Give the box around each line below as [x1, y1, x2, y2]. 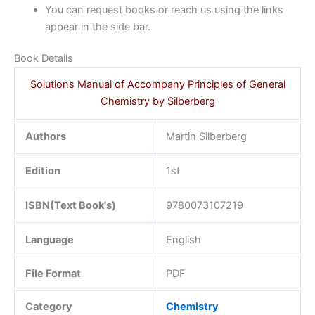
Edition [25, 165, 60, 178]
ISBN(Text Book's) [25, 199, 116, 212]
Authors [25, 130, 66, 143]
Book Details [14, 52, 73, 65]
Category [25, 300, 72, 314]
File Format [25, 267, 81, 281]
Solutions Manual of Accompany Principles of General [30, 78, 285, 91]
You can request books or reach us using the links [44, 3, 283, 16]
